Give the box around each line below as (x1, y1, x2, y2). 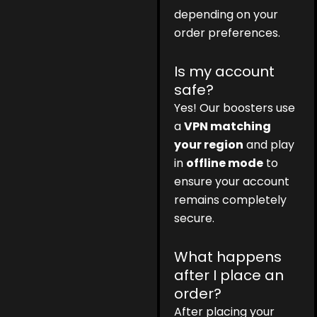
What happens (174, 247, 282, 267)
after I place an (174, 265, 284, 286)
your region (174, 137, 244, 154)
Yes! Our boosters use (174, 100, 296, 117)
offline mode (186, 155, 264, 172)
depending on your (174, 6, 279, 23)
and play (243, 137, 295, 154)
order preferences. (174, 25, 281, 42)
